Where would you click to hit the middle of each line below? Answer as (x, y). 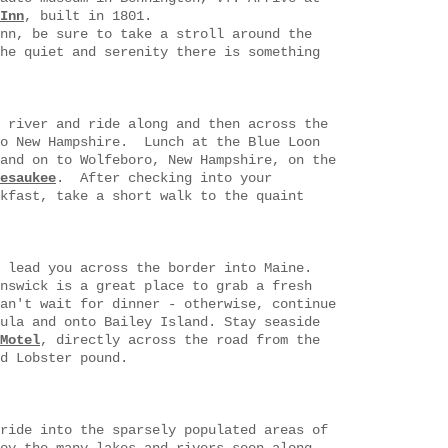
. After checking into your (164, 178)
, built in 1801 (84, 16)
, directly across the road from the (180, 340)
